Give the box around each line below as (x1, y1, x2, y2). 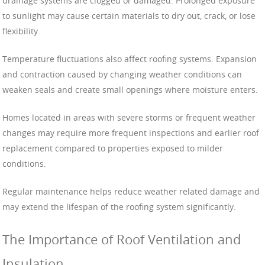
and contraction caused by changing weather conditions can (2, 69, 242, 80)
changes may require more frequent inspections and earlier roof (2, 127, 259, 139)
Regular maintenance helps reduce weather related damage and (2, 186, 260, 198)
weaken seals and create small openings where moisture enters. (2, 84, 258, 96)
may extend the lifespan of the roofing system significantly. (2, 201, 236, 213)
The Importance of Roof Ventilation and (2, 231, 241, 248)
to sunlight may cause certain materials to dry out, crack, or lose (2, 10, 256, 22)
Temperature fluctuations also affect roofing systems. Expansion (2, 53, 257, 65)
